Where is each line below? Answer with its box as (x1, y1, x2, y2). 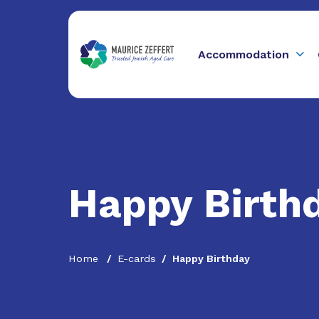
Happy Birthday (172, 253, 250, 264)
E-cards (117, 253, 156, 264)
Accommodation (197, 47, 289, 61)
